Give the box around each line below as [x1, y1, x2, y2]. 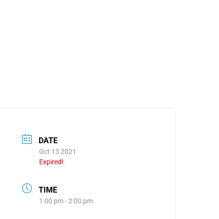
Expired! [39, 158, 64, 166]
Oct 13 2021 [39, 148, 77, 155]
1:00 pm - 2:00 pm [39, 197, 93, 205]
